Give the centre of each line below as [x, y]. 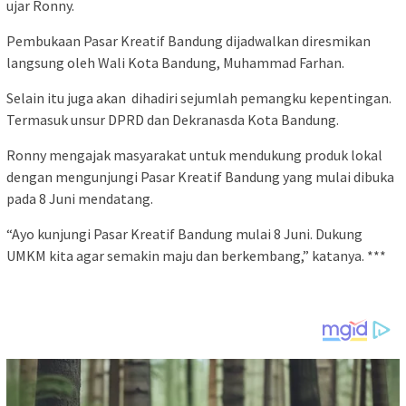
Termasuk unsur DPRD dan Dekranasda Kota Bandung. [173, 120]
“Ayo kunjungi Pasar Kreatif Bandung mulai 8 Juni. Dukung [184, 234]
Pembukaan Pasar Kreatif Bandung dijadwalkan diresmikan [188, 41]
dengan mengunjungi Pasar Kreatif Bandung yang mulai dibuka [200, 177]
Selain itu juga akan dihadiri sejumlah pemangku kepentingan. [199, 98]
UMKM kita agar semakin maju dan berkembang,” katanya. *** [196, 256]
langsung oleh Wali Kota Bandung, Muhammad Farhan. [175, 63]
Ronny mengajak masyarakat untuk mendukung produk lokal [194, 155]
